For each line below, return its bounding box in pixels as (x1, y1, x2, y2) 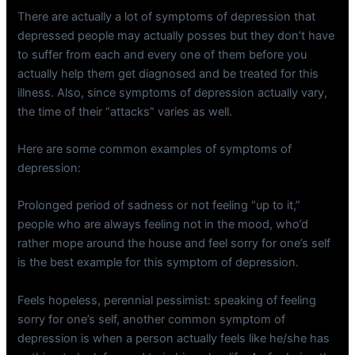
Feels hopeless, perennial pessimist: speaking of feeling (17, 292, 317, 307)
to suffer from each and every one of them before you (17, 47, 307, 62)
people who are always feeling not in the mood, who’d (17, 217, 309, 232)
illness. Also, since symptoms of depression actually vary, (17, 85, 328, 100)
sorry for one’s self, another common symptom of (17, 311, 286, 326)
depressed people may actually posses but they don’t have (17, 28, 335, 43)
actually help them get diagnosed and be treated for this (17, 66, 319, 81)
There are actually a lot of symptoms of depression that (17, 9, 316, 24)
